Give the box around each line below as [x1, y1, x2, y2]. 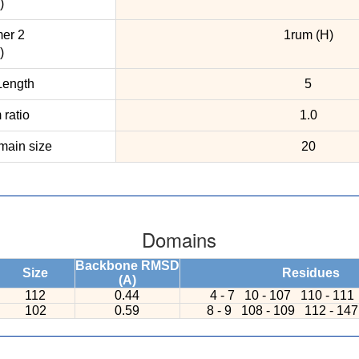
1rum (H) [283, 28, 333, 42]
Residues [281, 266, 340, 280]
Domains [142, 225, 217, 254]
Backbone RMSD [75, 259, 179, 273]
